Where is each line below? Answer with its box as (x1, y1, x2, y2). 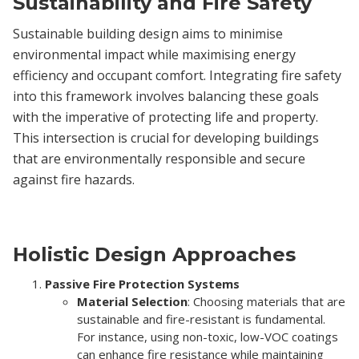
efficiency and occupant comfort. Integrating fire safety (13, 66, 341, 84)
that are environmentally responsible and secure (13, 149, 305, 167)
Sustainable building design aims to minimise (13, 24, 283, 42)
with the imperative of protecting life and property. (13, 107, 318, 126)
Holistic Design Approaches (13, 242, 296, 266)
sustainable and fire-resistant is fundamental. (77, 310, 325, 327)
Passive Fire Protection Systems (45, 275, 240, 292)
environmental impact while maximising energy (13, 45, 296, 63)
